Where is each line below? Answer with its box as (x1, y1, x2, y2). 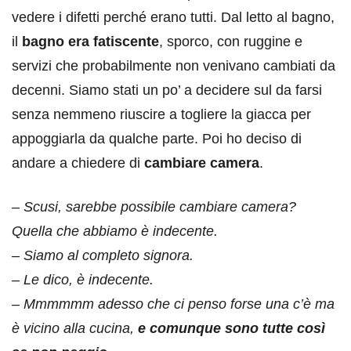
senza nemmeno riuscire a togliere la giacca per (12, 107, 311, 122)
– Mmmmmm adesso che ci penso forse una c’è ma (12, 296, 335, 312)
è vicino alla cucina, (12, 320, 138, 336)
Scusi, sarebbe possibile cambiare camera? (24, 199, 296, 215)
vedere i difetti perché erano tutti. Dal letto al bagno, (12, 9, 335, 25)
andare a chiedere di (12, 155, 144, 171)
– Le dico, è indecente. (12, 272, 154, 288)
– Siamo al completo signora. (12, 248, 194, 263)
